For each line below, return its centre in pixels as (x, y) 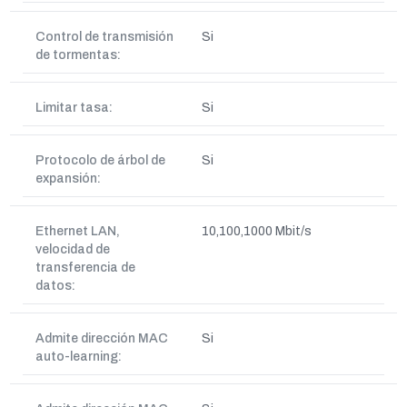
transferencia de (85, 268)
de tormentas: (78, 55)
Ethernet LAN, (78, 231)
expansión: (68, 179)
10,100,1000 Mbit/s (257, 231)
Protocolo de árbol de (100, 160)
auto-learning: (79, 357)
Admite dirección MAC (102, 338)
